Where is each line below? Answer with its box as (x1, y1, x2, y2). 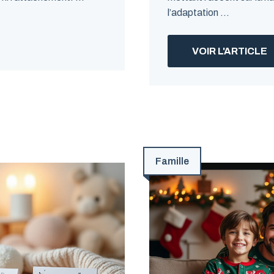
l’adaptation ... (168, 7, 229, 18)
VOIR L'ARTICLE (192, 46, 267, 56)
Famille (155, 156, 189, 166)
